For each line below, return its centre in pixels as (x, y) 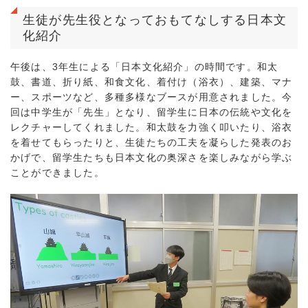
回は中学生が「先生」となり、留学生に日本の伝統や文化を (152, 112)
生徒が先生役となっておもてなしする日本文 (155, 20)
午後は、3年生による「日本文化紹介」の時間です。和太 (144, 67)
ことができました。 (57, 173)
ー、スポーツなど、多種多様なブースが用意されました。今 (152, 97)
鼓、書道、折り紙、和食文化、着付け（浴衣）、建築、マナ (152, 82)
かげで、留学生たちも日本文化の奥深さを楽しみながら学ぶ (152, 157)
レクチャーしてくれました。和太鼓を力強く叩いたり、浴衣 (152, 127)
